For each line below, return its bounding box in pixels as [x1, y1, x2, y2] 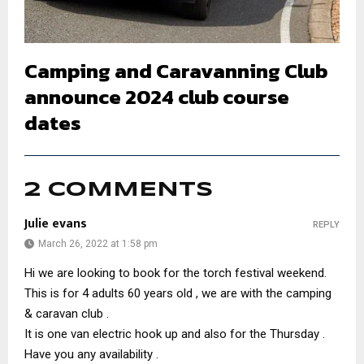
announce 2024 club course [24, 80, 289, 112]
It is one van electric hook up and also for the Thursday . [24, 326, 325, 341]
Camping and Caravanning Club [24, 54, 327, 86]
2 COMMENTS [24, 180, 213, 200]
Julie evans [24, 212, 87, 235]
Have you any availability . [24, 346, 158, 362]
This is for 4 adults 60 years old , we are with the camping [24, 285, 331, 301]
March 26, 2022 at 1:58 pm [38, 237, 158, 249]
